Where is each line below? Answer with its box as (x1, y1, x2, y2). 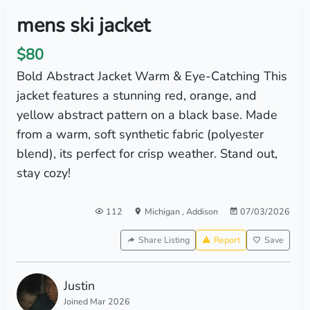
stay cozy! (16, 165, 71, 181)
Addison (185, 206, 218, 217)
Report (213, 234, 240, 246)
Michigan (144, 206, 182, 217)
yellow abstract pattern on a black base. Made (16, 107, 277, 123)
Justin (63, 277, 95, 294)
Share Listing (138, 234, 190, 246)
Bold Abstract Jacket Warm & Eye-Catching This (16, 68, 287, 84)
